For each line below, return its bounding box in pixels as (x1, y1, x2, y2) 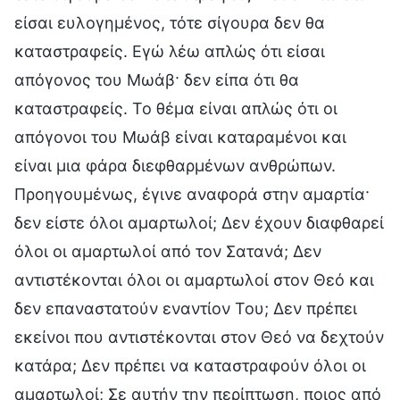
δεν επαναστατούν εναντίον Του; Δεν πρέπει (14, 298, 357, 318)
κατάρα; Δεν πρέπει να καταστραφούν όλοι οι (14, 355, 366, 375)
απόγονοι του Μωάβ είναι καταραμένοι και (14, 127, 346, 146)
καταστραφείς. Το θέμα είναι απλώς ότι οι (14, 98, 337, 118)
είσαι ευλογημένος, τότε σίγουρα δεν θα (14, 12, 325, 32)
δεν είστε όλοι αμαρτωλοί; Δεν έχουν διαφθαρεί (14, 212, 384, 232)
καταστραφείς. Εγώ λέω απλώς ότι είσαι (14, 41, 325, 61)
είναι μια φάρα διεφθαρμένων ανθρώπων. (14, 155, 336, 175)
